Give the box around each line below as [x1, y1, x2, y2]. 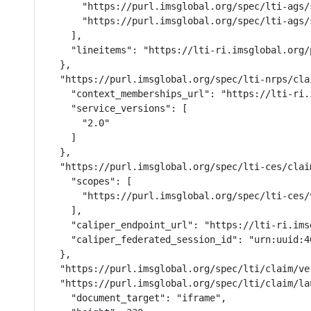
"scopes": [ [49, 176, 132, 187]
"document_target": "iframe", [49, 292, 226, 303]
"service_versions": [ [49, 103, 187, 114]
